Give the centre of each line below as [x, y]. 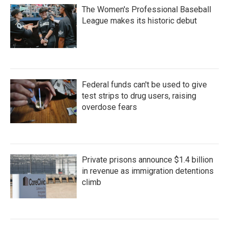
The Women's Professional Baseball [146, 9]
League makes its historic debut [139, 21]
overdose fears [109, 107]
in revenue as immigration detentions [148, 171]
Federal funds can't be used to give [144, 85]
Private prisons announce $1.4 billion [147, 160]
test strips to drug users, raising [139, 96]
